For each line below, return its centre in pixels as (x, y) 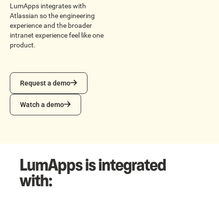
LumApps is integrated (93, 165)
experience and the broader (51, 26)
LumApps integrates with (48, 6)
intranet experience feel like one (57, 35)
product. (23, 45)
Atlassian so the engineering (52, 16)
